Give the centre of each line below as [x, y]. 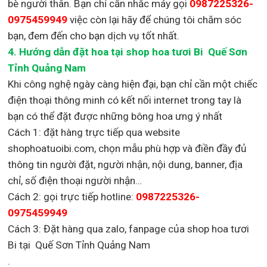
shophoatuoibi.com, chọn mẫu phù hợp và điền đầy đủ [128, 148]
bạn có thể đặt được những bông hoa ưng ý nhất [115, 116]
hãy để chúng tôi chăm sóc [182, 19]
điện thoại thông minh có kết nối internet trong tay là [125, 100]
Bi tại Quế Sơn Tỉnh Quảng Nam [80, 245]
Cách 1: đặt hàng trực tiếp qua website [94, 132]
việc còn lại [95, 19]
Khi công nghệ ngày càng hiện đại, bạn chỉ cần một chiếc [133, 84]
